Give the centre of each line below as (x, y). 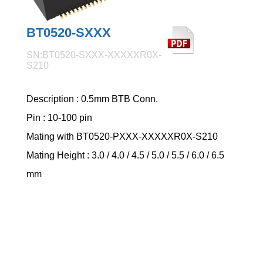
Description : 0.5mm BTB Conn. (92, 99)
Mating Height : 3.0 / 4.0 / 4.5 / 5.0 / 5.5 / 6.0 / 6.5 (126, 155)
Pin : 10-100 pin (60, 117)
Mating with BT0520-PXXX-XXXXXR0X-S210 (122, 136)
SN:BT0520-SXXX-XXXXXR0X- (94, 55)
